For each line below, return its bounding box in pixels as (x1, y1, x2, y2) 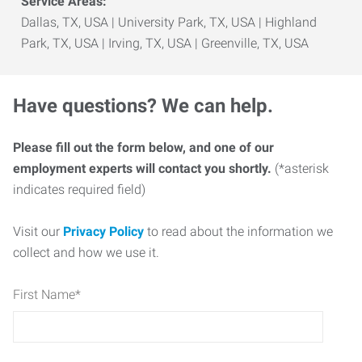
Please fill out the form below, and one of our (13, 140, 274, 155)
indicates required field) (13, 182, 145, 197)
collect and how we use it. (13, 245, 159, 260)
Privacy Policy (63, 224, 144, 239)
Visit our (13, 224, 63, 239)
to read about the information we (144, 224, 333, 239)
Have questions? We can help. (13, 95, 273, 117)
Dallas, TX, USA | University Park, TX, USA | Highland (21, 15, 317, 30)
